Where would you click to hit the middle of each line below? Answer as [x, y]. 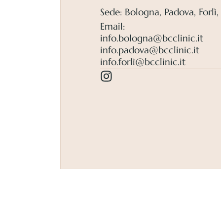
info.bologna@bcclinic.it [152, 38]
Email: [112, 26]
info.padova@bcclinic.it [150, 50]
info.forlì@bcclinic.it [143, 62]
